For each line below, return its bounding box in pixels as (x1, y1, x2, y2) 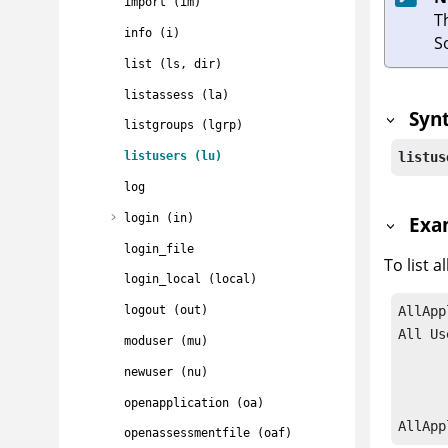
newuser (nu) (124, 364, 208, 379)
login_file (124, 241, 194, 256)
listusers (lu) (124, 149, 222, 164)
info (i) (124, 26, 180, 41)
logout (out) (124, 303, 208, 318)
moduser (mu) (124, 334, 208, 349)
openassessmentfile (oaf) (124, 426, 292, 441)
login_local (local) (124, 272, 257, 287)
